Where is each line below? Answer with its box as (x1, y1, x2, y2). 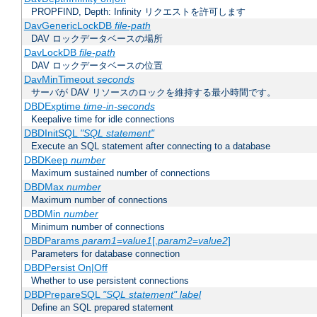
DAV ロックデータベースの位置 (31, 60, 163, 71)
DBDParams (23, 235, 82, 247)
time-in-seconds (83, 100, 155, 113)
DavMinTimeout (23, 74, 97, 86)
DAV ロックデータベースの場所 (31, 33, 163, 45)
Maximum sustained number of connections (31, 168, 210, 179)
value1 (122, 235, 152, 247)
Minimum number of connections (31, 221, 165, 233)
